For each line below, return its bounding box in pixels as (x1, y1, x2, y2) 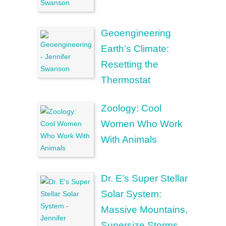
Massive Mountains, (101, 204, 188, 215)
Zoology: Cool (101, 103, 161, 114)
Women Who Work (101, 119, 183, 129)
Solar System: (101, 189, 161, 199)
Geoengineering (101, 28, 171, 38)
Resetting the (101, 59, 158, 70)
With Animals (101, 134, 157, 145)
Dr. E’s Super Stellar (101, 173, 188, 184)
